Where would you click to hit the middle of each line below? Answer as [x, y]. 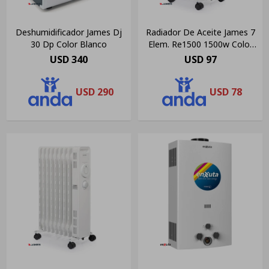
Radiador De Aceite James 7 [200, 32]
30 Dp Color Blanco [69, 44]
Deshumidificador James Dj [69, 32]
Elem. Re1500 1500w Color [200, 44]
